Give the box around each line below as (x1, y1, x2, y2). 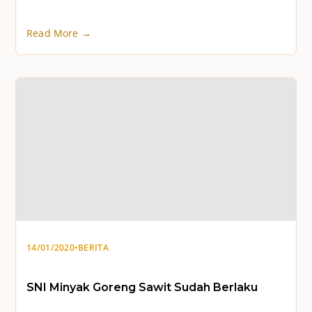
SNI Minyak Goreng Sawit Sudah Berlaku (26, 280, 258, 294)
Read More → (26, 26, 91, 40)
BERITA (78, 242, 109, 253)
